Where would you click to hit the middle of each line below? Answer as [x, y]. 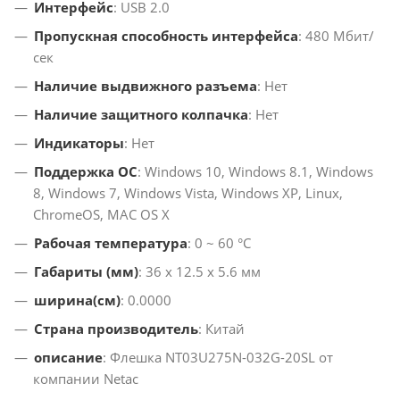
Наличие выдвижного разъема [146, 86]
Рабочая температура [111, 243]
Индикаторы [79, 143]
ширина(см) [77, 300]
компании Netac [86, 379]
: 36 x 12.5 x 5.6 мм [200, 272]
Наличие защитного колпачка [141, 115]
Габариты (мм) [86, 272]
